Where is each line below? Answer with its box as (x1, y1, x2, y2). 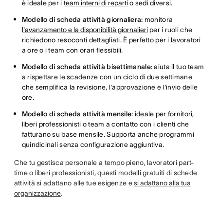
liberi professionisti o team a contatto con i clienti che (21, 120, 189, 128)
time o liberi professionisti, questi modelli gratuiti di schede (14, 169, 198, 177)
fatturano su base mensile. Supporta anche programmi (21, 130, 194, 138)
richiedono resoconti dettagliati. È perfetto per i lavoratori (21, 36, 201, 44)
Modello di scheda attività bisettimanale (21, 63, 151, 71)
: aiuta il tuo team (150, 63, 204, 71)
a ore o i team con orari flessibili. (21, 46, 123, 54)
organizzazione (14, 189, 61, 197)
